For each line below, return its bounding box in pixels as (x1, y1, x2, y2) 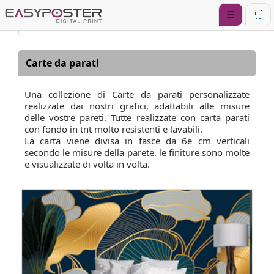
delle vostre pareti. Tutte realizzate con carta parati (24, 111, 250, 124)
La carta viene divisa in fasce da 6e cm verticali (24, 135, 250, 147)
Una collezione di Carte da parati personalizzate (24, 88, 250, 100)
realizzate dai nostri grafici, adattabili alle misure (24, 100, 250, 112)
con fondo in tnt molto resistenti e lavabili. (24, 123, 202, 135)
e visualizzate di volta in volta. (24, 158, 150, 170)
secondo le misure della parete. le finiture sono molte (24, 146, 250, 158)
